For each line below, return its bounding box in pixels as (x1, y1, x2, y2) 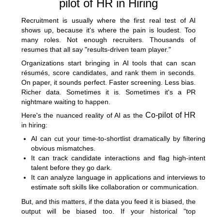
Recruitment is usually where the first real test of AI (21, 16, 196, 24)
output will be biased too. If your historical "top (21, 207, 196, 215)
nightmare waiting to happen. (21, 97, 110, 106)
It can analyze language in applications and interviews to (31, 173, 205, 181)
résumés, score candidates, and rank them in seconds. (21, 68, 196, 77)
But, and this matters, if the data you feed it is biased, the (21, 197, 196, 205)
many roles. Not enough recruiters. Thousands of (21, 35, 196, 44)
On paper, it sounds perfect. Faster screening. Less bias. (21, 78, 196, 86)
